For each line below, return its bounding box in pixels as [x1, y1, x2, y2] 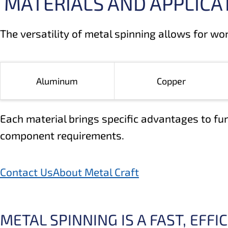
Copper [156, 75, 186, 87]
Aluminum [36, 75, 78, 87]
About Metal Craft [53, 165, 139, 179]
